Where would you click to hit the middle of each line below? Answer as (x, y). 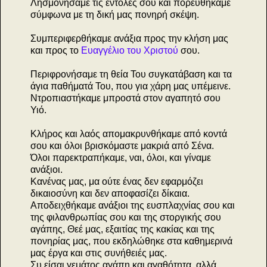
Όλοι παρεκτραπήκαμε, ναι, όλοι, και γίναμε (121, 157)
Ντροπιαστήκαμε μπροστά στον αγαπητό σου (125, 98)
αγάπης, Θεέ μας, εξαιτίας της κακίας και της (122, 229)
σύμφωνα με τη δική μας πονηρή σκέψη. (115, 14)
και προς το (56, 50)
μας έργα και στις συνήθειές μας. (99, 253)
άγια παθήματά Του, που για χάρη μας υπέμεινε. (131, 86)
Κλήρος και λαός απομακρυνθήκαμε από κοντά (129, 133)
